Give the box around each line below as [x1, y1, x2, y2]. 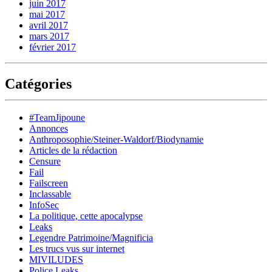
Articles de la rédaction [29, 145, 117, 156]
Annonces [29, 123, 68, 134]
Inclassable [29, 189, 71, 200]
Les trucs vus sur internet [29, 243, 124, 254]
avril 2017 [29, 19, 68, 30]
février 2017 [29, 41, 76, 52]
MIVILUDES [29, 254, 83, 265]
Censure [29, 156, 61, 167]
